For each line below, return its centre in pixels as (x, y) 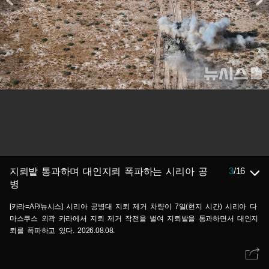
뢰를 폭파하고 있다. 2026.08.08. (62, 231)
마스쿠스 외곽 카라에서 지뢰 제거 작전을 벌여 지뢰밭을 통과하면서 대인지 (134, 219)
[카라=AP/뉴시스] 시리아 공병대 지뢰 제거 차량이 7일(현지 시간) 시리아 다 (133, 207)
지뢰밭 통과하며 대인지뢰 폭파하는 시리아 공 (109, 171)
